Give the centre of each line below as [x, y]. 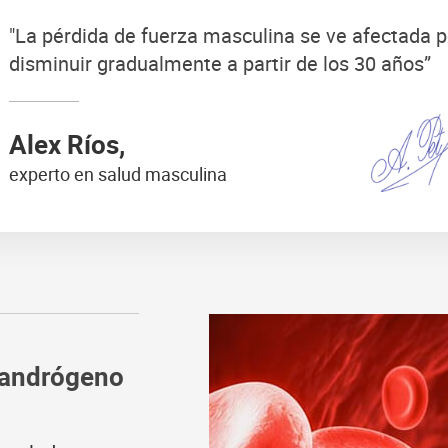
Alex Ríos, [67, 144]
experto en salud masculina [118, 174]
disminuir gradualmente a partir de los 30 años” [220, 63]
